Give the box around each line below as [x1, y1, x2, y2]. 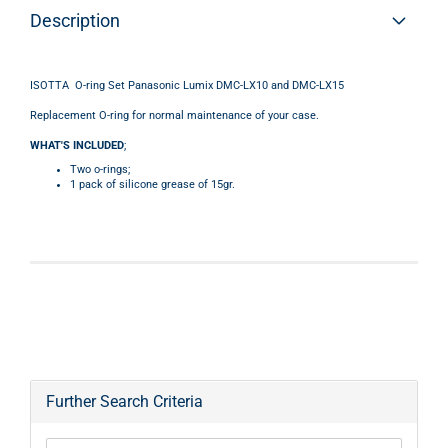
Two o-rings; [70, 163, 130, 176]
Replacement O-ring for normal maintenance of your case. [30, 109, 319, 122]
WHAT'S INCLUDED [30, 139, 124, 152]
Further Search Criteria [46, 392, 203, 411]
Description [30, 10, 120, 31]
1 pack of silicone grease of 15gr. [70, 178, 235, 191]
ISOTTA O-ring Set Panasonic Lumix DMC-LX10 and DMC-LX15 [30, 79, 344, 92]
